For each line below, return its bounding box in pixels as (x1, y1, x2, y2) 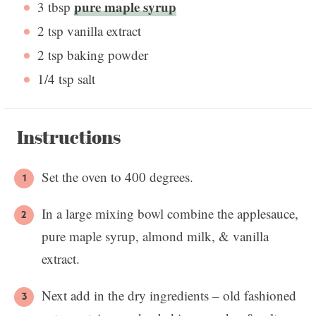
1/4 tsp (37, 69, 74, 87)
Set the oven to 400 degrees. (42, 168, 193, 186)
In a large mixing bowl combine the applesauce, (42, 205, 298, 223)
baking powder (63, 45, 148, 63)
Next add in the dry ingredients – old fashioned (42, 286, 296, 305)
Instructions (17, 124, 121, 150)
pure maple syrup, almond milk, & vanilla (42, 227, 269, 245)
